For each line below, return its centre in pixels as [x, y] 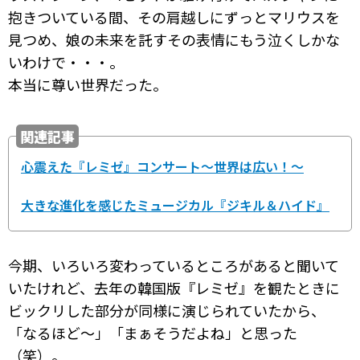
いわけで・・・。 [66, 62]
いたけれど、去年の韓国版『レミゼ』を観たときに [174, 288]
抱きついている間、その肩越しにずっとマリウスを [174, 17]
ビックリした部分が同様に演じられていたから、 [167, 311]
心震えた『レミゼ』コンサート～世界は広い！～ [162, 167]
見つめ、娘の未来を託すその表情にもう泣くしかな [174, 40]
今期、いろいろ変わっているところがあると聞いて [174, 266]
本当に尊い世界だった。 [88, 85]
